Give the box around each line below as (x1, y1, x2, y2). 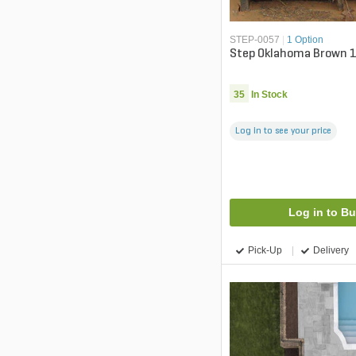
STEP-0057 (229, 34, 280, 46)
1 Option (286, 34, 323, 46)
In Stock (248, 89, 288, 101)
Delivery (312, 245, 349, 257)
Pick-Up (247, 245, 282, 257)
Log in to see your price (234, 126, 331, 136)
